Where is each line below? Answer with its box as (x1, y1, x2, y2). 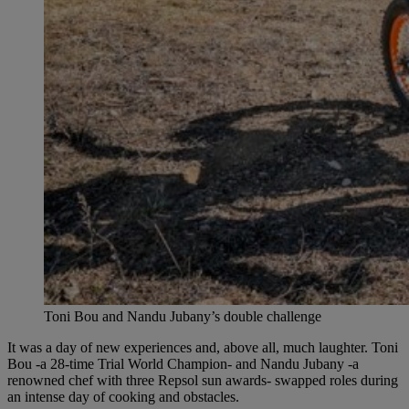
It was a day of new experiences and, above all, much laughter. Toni (7, 339, 398, 355)
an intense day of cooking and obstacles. (7, 388, 239, 404)
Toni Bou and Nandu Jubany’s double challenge (44, 308, 321, 324)
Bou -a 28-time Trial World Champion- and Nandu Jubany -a (7, 355, 359, 372)
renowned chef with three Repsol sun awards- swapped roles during (7, 372, 398, 388)
